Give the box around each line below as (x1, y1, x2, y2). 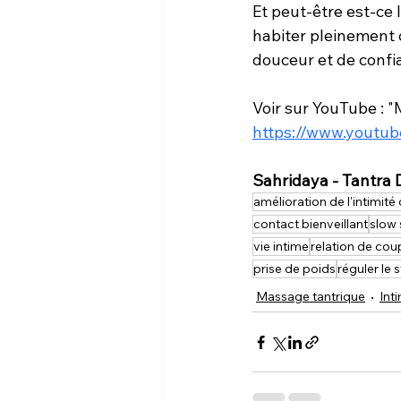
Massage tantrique (256, 288, 365, 304)
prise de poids (253, 260, 336, 277)
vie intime (253, 238, 309, 254)
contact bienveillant (253, 216, 368, 232)
